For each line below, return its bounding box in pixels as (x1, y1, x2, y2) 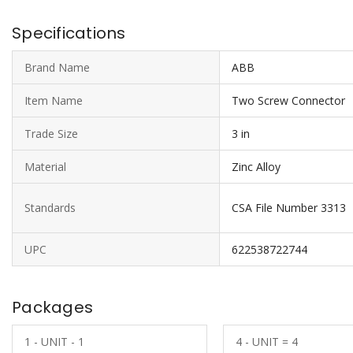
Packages (12, 296, 93, 318)
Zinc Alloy (232, 159, 281, 174)
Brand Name (24, 60, 90, 75)
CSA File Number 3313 (232, 200, 346, 215)
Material (24, 159, 66, 174)
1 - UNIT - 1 (24, 334, 84, 349)
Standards (24, 200, 76, 215)
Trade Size (24, 126, 78, 141)
